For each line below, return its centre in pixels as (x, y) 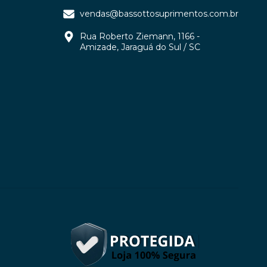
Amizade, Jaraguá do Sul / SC (140, 47)
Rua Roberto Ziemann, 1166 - (139, 37)
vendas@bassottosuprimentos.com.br (159, 14)
